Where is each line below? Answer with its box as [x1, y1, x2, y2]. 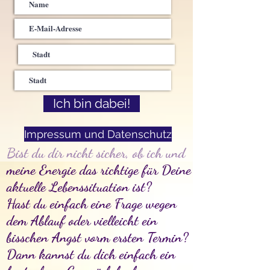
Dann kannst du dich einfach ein [7, 246, 175, 262]
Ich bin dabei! [53, 96, 130, 111]
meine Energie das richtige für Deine [7, 162, 191, 178]
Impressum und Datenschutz [24, 128, 172, 140]
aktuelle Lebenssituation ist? [7, 178, 152, 195]
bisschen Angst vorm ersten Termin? [7, 229, 189, 245]
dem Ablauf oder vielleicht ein [7, 212, 157, 228]
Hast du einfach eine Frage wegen [7, 195, 177, 212]
